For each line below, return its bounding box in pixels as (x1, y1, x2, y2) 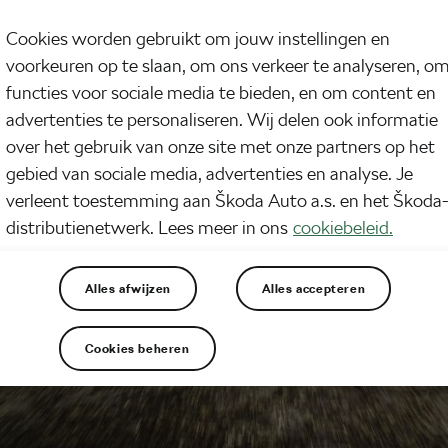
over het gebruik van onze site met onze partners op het (6, 136, 435, 158)
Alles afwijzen (84, 281, 172, 296)
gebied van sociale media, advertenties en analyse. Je (6, 163, 413, 185)
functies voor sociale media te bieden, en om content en (6, 82, 436, 104)
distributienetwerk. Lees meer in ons (6, 217, 288, 239)
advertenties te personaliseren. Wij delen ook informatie (6, 109, 438, 131)
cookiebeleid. (293, 217, 393, 239)
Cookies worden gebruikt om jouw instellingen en (6, 28, 390, 50)
